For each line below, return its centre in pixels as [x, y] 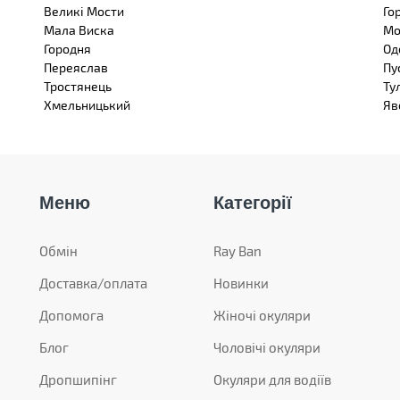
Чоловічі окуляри [267, 347]
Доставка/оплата [93, 283]
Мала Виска [79, 30]
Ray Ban [237, 251]
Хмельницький [87, 105]
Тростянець [78, 86]
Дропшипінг [78, 379]
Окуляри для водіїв [272, 379]
